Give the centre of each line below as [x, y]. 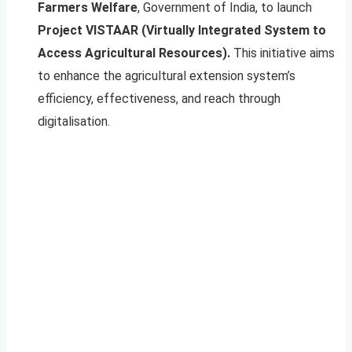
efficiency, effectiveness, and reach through [159, 98]
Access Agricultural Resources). [134, 53]
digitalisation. [74, 121]
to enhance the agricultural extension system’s [167, 75]
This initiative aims [282, 53]
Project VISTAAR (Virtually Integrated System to [182, 30]
